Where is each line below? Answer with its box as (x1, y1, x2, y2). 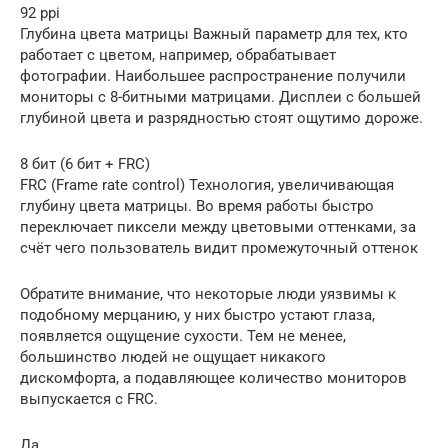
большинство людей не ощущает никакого (20, 347, 326, 366)
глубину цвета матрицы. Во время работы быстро (20, 196, 374, 215)
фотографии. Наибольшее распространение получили (20, 66, 406, 85)
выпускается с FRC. (20, 389, 158, 408)
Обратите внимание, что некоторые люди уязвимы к (20, 284, 396, 303)
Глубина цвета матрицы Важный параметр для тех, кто (20, 24, 408, 43)
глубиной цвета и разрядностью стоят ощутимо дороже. (20, 108, 423, 127)
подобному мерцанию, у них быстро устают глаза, (20, 305, 375, 324)
